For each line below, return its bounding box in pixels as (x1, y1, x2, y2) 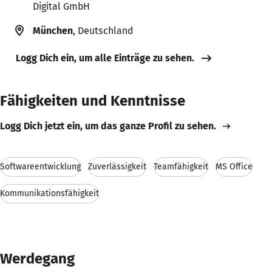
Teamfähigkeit (154, 161, 208, 172)
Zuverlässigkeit (88, 161, 146, 172)
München (33, 24, 73, 36)
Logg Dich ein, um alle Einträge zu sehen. (16, 52, 194, 64)
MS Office (216, 161, 253, 172)
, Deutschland (73, 24, 133, 36)
